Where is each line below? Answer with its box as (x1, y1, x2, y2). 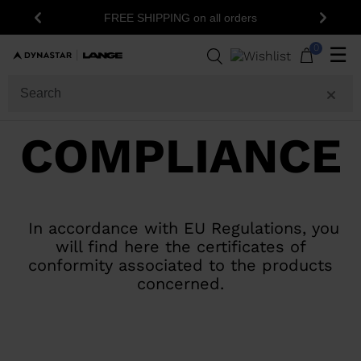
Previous (36, 16, 90, 32)
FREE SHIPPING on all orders (104, 10, 257, 24)
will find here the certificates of (55, 237, 306, 257)
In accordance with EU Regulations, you (22, 218, 339, 239)
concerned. (137, 274, 224, 294)
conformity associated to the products (28, 255, 333, 276)
